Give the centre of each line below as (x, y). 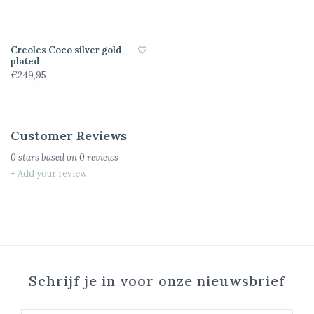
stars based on (48, 158)
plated (25, 62)
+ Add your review (49, 174)
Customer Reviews (69, 136)
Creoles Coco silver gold (66, 50)
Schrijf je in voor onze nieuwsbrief (157, 281)
